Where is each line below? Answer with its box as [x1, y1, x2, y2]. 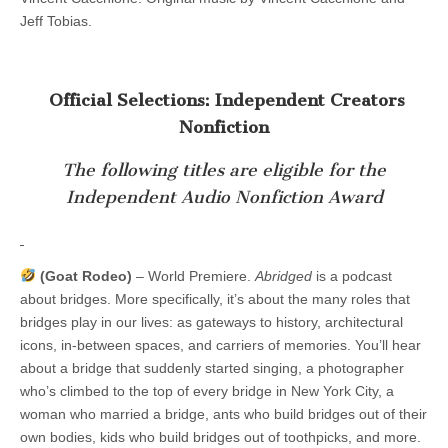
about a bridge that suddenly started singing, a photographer [20, 359, 404, 376]
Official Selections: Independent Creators [43, 89, 405, 110]
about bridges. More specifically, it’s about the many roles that [20, 290, 410, 307]
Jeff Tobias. [20, 13, 92, 30]
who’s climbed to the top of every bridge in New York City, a [20, 382, 394, 399]
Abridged [254, 267, 312, 284]
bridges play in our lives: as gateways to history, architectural [20, 313, 403, 330]
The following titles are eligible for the [62, 160, 386, 181]
